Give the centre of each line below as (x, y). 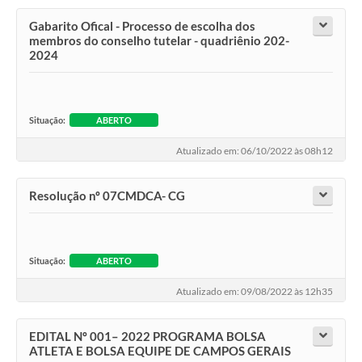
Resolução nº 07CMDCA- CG (107, 196)
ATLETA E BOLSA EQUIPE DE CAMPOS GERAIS (160, 351)
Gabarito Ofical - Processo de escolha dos (142, 26)
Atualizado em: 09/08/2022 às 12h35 (255, 291)
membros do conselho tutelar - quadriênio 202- (159, 41)
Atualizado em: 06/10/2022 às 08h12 (255, 150)
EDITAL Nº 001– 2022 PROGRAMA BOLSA (147, 337)
